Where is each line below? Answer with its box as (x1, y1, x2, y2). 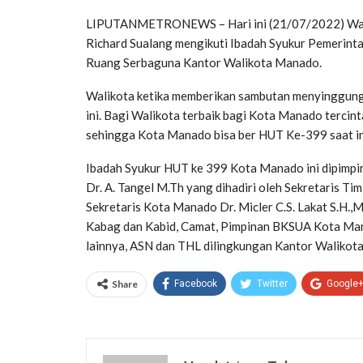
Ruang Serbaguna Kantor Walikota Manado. (86, 54, 322, 70)
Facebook (174, 277, 217, 289)
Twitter (257, 277, 288, 289)
